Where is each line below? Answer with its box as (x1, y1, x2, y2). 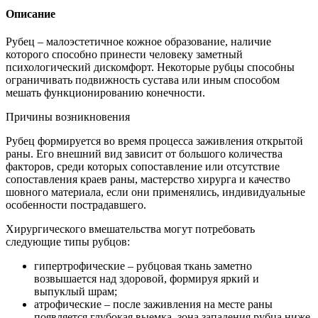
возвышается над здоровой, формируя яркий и (34, 273, 259, 285)
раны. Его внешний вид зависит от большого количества (6, 148, 283, 160)
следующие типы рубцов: (6, 236, 130, 248)
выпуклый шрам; (34, 285, 117, 298)
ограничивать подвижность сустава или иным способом (6, 74, 280, 87)
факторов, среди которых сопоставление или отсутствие (6, 160, 280, 173)
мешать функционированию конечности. (6, 87, 205, 99)
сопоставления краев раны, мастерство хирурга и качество (6, 173, 290, 186)
